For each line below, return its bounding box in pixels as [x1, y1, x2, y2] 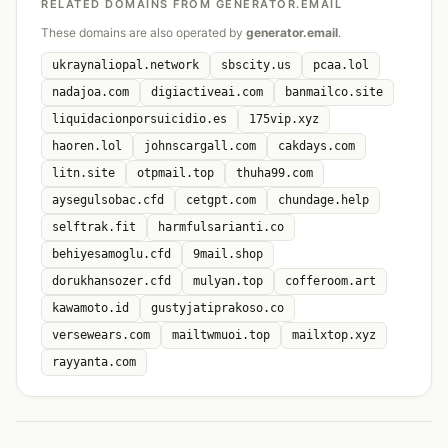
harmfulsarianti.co [158, 220, 284, 234]
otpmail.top [137, 166, 214, 180]
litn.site [52, 166, 115, 180]
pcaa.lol [313, 58, 369, 72]
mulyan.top [193, 274, 263, 288]
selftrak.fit [52, 220, 136, 234]
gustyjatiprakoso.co [151, 301, 284, 315]
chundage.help [278, 193, 369, 207]
